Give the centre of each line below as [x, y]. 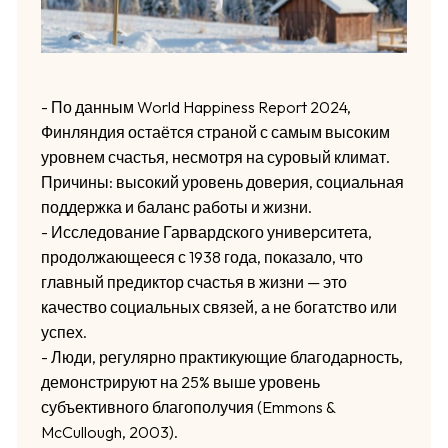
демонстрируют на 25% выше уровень [180, 381]
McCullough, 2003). [109, 431]
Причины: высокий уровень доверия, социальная [222, 181]
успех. [63, 331]
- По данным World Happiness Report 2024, [195, 106]
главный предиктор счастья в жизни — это [193, 281]
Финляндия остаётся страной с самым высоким [215, 131]
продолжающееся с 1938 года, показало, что [201, 256]
